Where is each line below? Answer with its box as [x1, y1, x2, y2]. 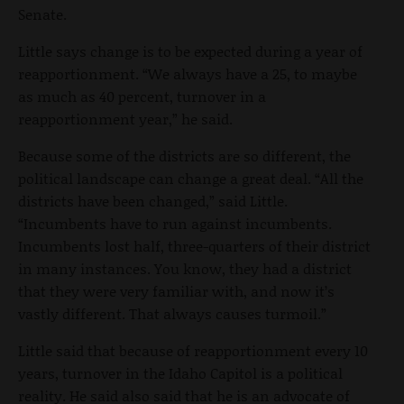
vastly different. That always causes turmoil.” [18, 302, 326, 324]
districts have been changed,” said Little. [18, 189, 288, 211]
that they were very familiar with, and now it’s [18, 280, 335, 301]
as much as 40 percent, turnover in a [18, 85, 266, 106]
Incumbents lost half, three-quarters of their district [18, 234, 371, 256]
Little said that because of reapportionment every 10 [18, 339, 368, 361]
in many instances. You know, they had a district [18, 257, 352, 279]
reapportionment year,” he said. [18, 107, 233, 129]
